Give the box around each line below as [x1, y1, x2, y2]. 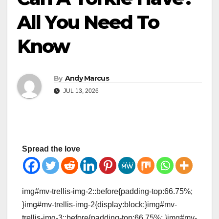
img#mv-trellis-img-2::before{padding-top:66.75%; [22, 187, 193, 196]
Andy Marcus [65, 74, 109, 83]
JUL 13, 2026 [62, 88, 99, 95]
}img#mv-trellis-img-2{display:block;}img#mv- [22, 200, 177, 209]
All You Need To [17, 10, 159, 34]
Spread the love [22, 145, 80, 153]
